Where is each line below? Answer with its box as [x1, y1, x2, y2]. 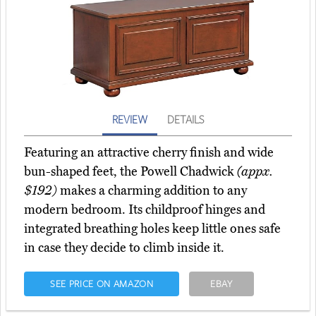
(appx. [237, 164, 272, 180]
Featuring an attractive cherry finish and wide [24, 145, 274, 161]
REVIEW [112, 112, 147, 127]
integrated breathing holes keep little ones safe [24, 221, 281, 237]
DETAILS [167, 112, 204, 127]
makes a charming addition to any [57, 183, 247, 199]
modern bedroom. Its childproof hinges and [24, 202, 265, 218]
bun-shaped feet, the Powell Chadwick [24, 164, 237, 180]
